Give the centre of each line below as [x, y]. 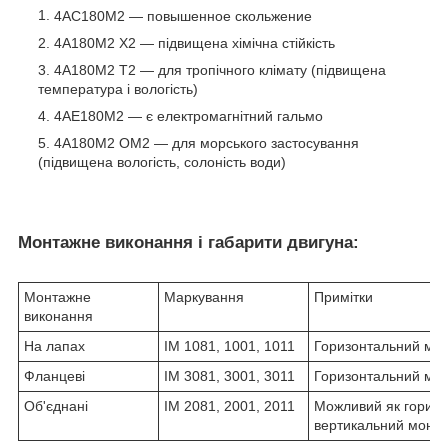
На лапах [54, 345]
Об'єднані [56, 405]
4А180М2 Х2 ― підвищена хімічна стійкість [194, 43]
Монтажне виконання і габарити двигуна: [188, 243]
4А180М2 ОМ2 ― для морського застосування [206, 143]
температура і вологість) [118, 89]
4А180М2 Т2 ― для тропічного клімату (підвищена [220, 70]
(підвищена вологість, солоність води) [162, 162]
